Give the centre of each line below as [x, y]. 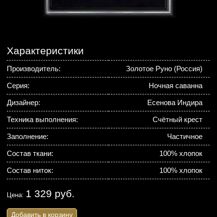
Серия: [18, 85]
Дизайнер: [24, 102]
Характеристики [46, 51]
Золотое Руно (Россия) [164, 69]
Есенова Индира [175, 102]
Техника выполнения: [43, 119]
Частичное [185, 136]
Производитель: [34, 69]
